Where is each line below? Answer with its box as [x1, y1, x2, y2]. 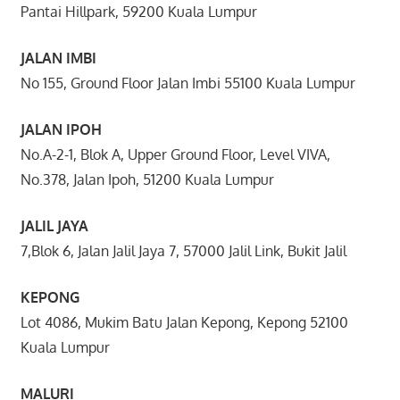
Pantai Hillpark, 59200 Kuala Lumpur [20, 2, 257, 21]
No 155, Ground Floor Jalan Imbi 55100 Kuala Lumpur [20, 73, 355, 92]
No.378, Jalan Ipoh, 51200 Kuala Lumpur [20, 170, 274, 188]
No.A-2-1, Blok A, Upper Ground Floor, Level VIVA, [20, 145, 330, 163]
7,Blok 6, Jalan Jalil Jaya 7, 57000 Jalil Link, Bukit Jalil [20, 241, 346, 260]
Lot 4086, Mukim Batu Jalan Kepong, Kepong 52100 [20, 312, 348, 331]
